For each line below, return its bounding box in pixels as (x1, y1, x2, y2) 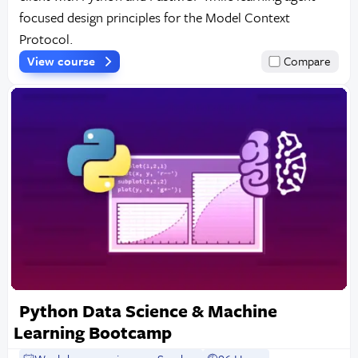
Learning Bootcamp (13, 319, 172, 344)
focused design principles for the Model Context (18, 7, 290, 28)
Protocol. (18, 29, 74, 50)
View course (26, 52, 98, 70)
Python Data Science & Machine (18, 297, 277, 323)
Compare (284, 52, 332, 70)
